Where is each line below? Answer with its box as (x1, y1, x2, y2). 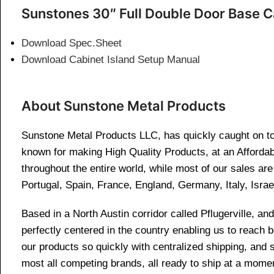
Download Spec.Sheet (21, 37, 122, 50)
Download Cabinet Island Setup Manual (21, 54, 200, 66)
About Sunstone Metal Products (21, 98, 226, 114)
